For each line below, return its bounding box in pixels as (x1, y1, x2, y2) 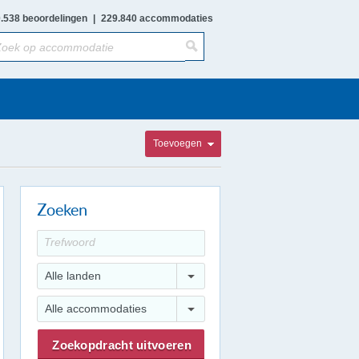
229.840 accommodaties (101, 13, 213, 24)
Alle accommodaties (45, 302, 147, 315)
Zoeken (37, 201, 87, 219)
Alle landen (45, 269, 101, 282)
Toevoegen (153, 138, 202, 149)
